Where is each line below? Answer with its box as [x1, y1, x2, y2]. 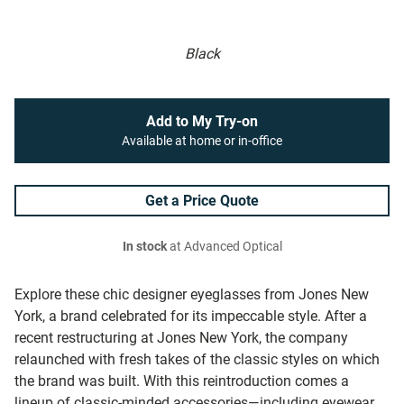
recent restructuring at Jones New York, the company [14, 329, 348, 347]
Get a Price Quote [145, 192, 259, 210]
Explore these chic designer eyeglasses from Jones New [14, 286, 369, 304]
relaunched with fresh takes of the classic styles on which [14, 351, 380, 369]
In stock [122, 239, 167, 255]
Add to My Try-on [146, 113, 258, 131]
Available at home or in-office [122, 133, 282, 150]
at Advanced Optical [166, 239, 282, 255]
